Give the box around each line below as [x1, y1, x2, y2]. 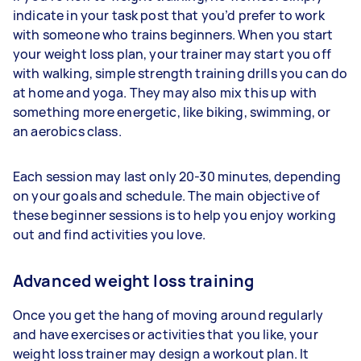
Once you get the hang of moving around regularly [13, 305, 324, 324]
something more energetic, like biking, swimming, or [13, 102, 331, 121]
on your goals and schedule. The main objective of [13, 186, 321, 205]
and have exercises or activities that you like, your [13, 325, 318, 343]
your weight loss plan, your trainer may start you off [13, 44, 331, 63]
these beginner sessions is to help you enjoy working [13, 205, 336, 224]
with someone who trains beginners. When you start [13, 25, 334, 44]
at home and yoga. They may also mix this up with [13, 83, 317, 102]
